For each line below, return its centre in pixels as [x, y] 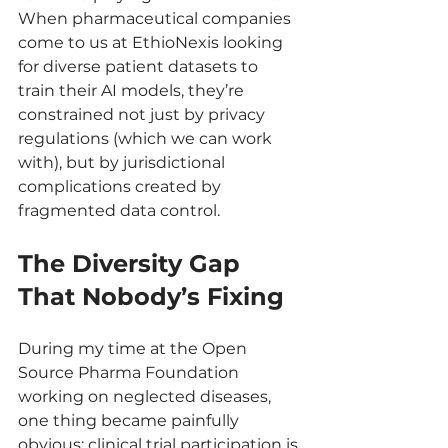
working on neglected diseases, [146, 396]
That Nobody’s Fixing [151, 296]
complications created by [121, 186]
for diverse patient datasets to [140, 66]
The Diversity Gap [132, 263]
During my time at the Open [134, 348]
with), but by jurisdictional [123, 162]
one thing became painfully [130, 420]
